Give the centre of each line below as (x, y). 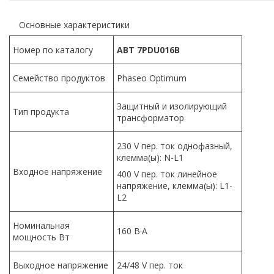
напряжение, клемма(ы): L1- (175, 185)
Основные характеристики (69, 24)
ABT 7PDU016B (148, 50)
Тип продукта (41, 111)
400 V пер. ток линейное (167, 174)
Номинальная (41, 225)
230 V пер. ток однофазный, (175, 146)
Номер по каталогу (53, 50)
